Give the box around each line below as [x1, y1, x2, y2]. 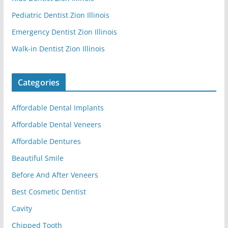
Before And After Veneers [11, 170, 98, 180]
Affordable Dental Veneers [11, 120, 101, 130]
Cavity [11, 204, 32, 214]
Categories [17, 77, 60, 89]
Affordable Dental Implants [11, 103, 104, 113]
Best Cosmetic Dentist [11, 187, 86, 197]
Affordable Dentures [11, 136, 81, 147]
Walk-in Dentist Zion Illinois [11, 44, 105, 54]
